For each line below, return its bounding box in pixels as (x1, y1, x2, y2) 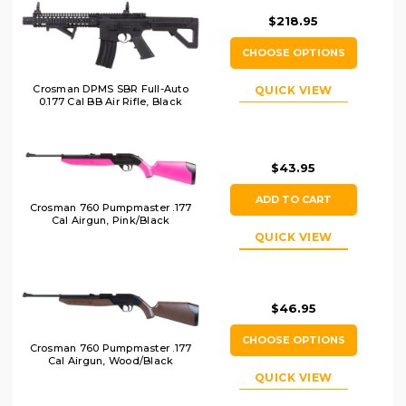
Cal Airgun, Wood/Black (47, 354, 174, 368)
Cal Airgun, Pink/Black (51, 214, 170, 227)
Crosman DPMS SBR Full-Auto (33, 82, 188, 96)
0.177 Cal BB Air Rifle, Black (38, 95, 183, 109)
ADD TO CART (255, 193, 332, 207)
